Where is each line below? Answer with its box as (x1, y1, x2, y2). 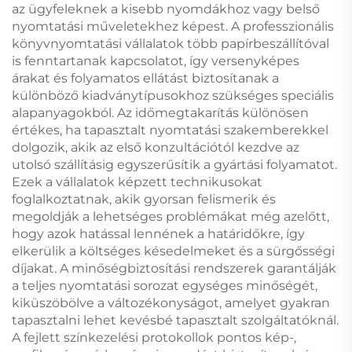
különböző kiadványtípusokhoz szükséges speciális (12, 88, 334, 103)
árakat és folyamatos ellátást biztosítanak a (12, 71, 279, 86)
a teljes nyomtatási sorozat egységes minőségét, (12, 278, 317, 293)
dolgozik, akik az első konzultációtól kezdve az (12, 140, 299, 155)
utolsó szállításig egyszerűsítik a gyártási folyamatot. (12, 157, 337, 172)
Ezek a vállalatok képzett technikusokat (12, 174, 262, 189)
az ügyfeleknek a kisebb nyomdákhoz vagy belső (12, 2, 320, 16)
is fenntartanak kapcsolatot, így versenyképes (12, 53, 299, 68)
